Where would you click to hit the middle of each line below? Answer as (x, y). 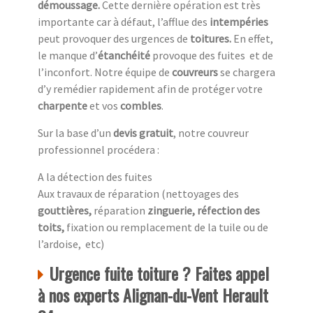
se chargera (247, 72)
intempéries (239, 22)
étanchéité (125, 56)
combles (141, 106)
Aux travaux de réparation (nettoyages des (138, 194)
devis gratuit (143, 133)
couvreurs (195, 72)
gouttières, (66, 211)
